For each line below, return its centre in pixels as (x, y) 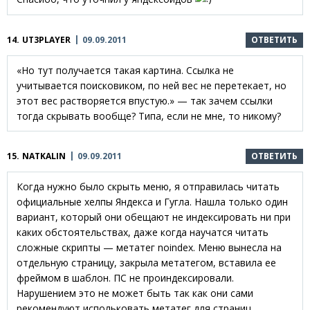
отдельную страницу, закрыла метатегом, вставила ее (146, 262)
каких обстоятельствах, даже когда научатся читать (143, 232)
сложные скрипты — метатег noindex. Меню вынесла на (149, 247)
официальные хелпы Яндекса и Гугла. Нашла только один (152, 201)
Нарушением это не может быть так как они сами (135, 293)
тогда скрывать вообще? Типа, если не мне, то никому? (149, 116)
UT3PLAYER (46, 39)
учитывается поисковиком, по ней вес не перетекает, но (152, 85)
